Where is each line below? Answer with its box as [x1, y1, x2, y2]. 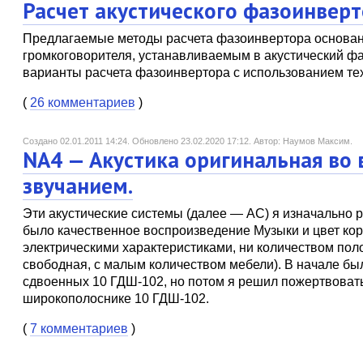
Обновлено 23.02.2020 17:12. [132, 136, 254, 146]
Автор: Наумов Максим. [254, 136, 352, 146]
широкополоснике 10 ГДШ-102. [23, 292, 209, 305]
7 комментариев [30, 322, 128, 335]
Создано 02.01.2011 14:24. [23, 136, 132, 146]
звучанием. [23, 172, 133, 199]
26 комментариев [30, 96, 135, 109]
